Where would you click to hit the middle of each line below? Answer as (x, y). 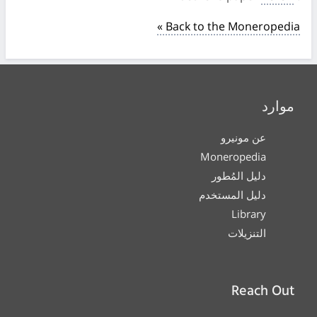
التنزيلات (247, 232)
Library (249, 213)
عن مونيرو (243, 137)
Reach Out (263, 291)
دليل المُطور (239, 175)
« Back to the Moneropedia (229, 26)
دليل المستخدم (232, 194)
